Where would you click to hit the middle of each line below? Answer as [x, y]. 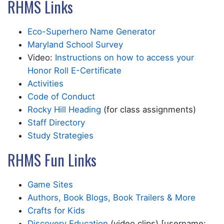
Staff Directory [56, 123]
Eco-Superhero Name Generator [91, 32]
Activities [45, 84]
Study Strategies [60, 136]
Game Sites [50, 185]
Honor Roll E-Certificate [74, 71]
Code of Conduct [61, 97]
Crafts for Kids [56, 211]
